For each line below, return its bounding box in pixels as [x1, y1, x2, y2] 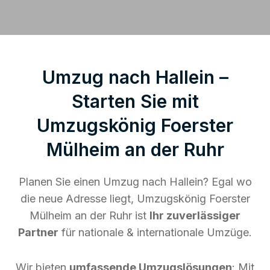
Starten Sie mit [71, 90, 199, 112]
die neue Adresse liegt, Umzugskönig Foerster [20, 192, 250, 205]
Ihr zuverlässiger [149, 209, 240, 222]
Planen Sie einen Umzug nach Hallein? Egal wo [18, 175, 252, 188]
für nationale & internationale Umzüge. [58, 225, 252, 239]
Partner [18, 225, 58, 239]
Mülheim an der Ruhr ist [30, 209, 149, 222]
